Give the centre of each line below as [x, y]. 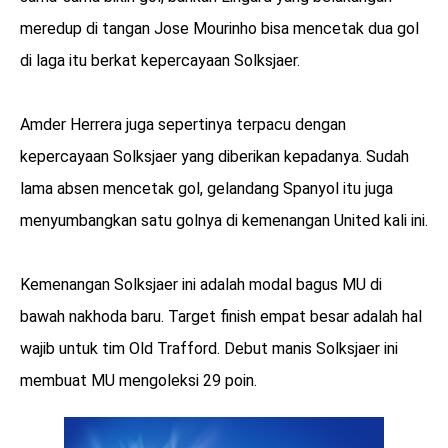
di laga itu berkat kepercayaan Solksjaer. [160, 60]
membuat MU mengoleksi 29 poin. [140, 380]
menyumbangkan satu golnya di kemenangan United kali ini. [224, 220]
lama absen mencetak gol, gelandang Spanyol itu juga [206, 188]
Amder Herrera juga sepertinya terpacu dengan [183, 124]
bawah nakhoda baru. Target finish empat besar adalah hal [221, 316]
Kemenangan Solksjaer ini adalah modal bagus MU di [201, 284]
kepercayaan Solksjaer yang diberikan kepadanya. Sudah [214, 156]
